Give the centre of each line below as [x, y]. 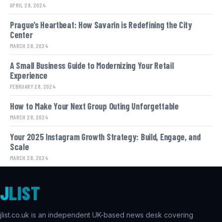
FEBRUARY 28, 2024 [33, 86]
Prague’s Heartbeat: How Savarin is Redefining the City [101, 25]
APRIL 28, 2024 [28, 5]
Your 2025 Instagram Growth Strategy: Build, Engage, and [105, 137]
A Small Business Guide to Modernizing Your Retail [92, 65]
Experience [29, 75]
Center [21, 35]
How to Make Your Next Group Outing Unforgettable [94, 106]
